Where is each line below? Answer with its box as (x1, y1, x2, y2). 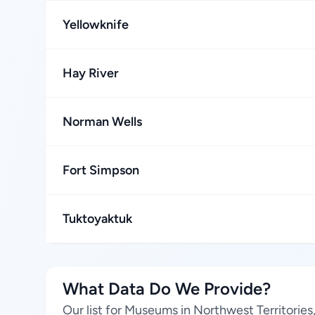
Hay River (63, 65, 119, 81)
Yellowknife (63, 17, 129, 32)
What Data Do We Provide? (63, 278, 271, 299)
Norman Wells (63, 114, 142, 129)
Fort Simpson (63, 162, 139, 178)
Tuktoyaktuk (63, 211, 132, 226)
